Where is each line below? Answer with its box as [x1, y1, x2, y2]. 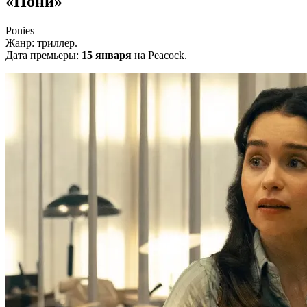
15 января [82, 49, 132, 61]
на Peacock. [132, 49, 187, 61]
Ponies [5, 24, 34, 36]
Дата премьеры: [5, 49, 82, 61]
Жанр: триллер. [5, 36, 77, 49]
